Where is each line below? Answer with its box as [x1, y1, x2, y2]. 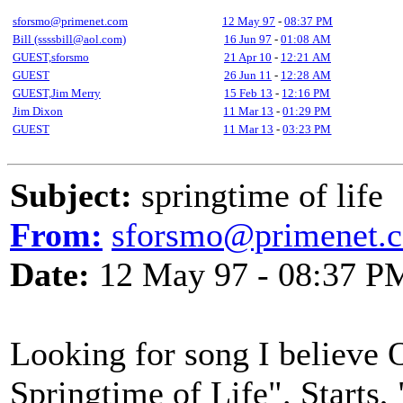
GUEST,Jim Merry [13, 86, 101, 100]
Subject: [10, 176, 132, 214]
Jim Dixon [13, 104, 63, 118]
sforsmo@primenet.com [13, 14, 128, 28]
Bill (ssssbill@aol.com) [13, 32, 126, 46]
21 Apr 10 [224, 50, 272, 64]
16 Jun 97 [224, 32, 272, 46]
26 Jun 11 [224, 68, 272, 82]
